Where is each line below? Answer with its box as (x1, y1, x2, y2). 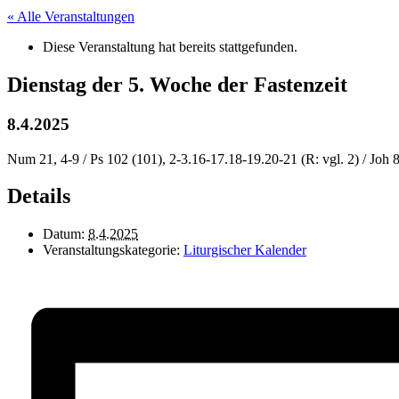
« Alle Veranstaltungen (7, 9, 134, 24)
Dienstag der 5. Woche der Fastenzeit (7, 72, 347, 96)
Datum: (43, 226, 85, 242)
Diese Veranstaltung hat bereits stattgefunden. (43, 39, 297, 54)
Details (7, 184, 70, 208)
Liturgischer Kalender (183, 242, 306, 258)
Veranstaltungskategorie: (43, 242, 180, 258)
